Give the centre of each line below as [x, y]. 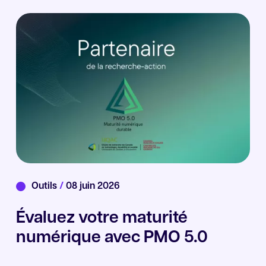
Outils [45, 187]
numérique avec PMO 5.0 [112, 238]
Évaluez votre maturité [102, 219]
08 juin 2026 [91, 187]
